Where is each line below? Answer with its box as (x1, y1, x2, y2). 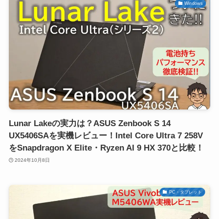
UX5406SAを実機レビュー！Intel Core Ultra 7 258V (8, 131, 203, 141)
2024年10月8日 (15, 157, 50, 163)
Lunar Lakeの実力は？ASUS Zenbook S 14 (8, 119, 171, 129)
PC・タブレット (169, 189, 202, 195)
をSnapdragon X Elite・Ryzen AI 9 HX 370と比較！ (8, 143, 204, 153)
